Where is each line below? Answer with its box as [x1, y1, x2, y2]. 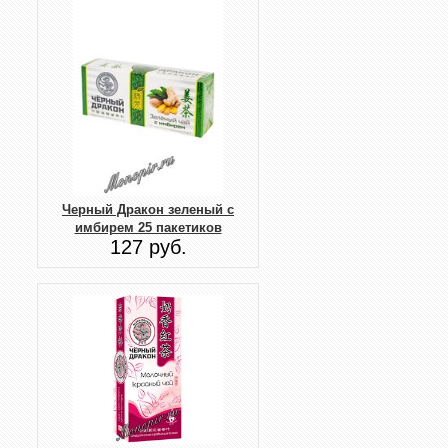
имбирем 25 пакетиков [74, 220, 222, 236]
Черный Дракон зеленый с [62, 202, 234, 218]
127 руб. [109, 236, 187, 259]
